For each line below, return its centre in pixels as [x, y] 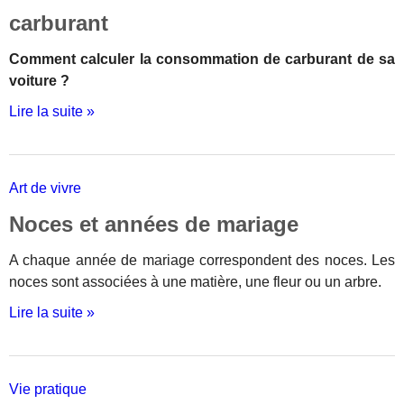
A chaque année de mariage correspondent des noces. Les [202, 260]
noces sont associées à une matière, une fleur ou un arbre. [195, 282]
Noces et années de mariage [154, 224]
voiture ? [39, 81]
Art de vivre [45, 188]
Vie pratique [48, 389]
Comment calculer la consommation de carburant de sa [202, 59]
